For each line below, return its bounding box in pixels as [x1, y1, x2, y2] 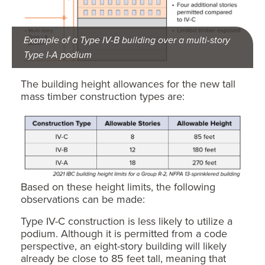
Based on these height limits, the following [21, 179, 215, 195]
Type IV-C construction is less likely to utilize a [21, 214, 232, 229]
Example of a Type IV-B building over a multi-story [24, 33, 230, 47]
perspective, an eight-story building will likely [21, 238, 227, 254]
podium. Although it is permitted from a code [21, 226, 227, 241]
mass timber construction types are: [21, 88, 185, 104]
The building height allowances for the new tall [21, 76, 235, 91]
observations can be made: [21, 192, 145, 207]
